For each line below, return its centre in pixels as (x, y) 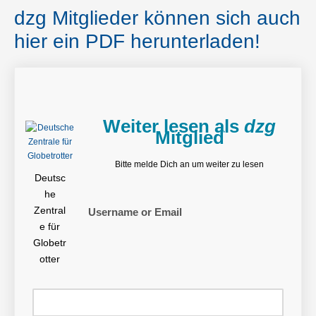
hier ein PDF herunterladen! (137, 42)
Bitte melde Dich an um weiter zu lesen (189, 165)
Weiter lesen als (174, 127)
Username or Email (135, 212)
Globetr (50, 243)
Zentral (50, 211)
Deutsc (50, 178)
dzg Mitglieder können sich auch (157, 18)
